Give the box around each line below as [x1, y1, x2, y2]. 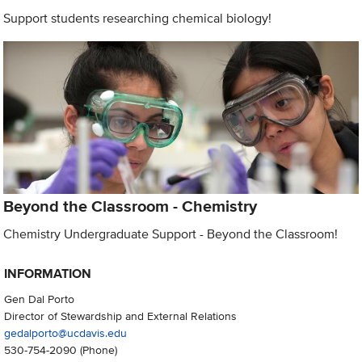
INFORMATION [3, 264, 91, 284]
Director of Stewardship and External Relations [3, 307, 237, 325]
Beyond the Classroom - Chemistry [3, 193, 258, 218]
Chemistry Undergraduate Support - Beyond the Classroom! [3, 224, 339, 243]
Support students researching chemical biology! [3, 9, 272, 28]
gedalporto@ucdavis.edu [3, 324, 127, 342]
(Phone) [76, 341, 117, 359]
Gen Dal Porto [3, 290, 74, 308]
